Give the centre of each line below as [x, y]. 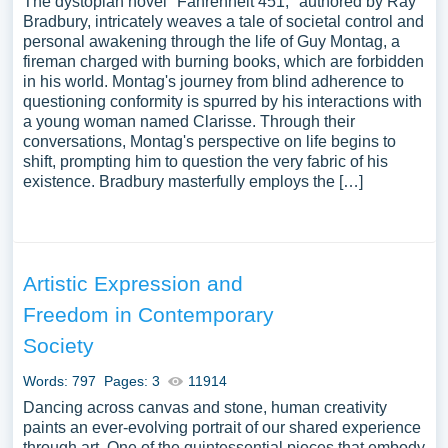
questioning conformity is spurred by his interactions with [222, 101]
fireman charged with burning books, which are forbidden [223, 61]
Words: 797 [59, 381]
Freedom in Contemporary [148, 314]
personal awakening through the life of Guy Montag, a [211, 41]
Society [58, 345]
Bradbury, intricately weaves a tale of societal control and [223, 21]
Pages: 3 [131, 381]
